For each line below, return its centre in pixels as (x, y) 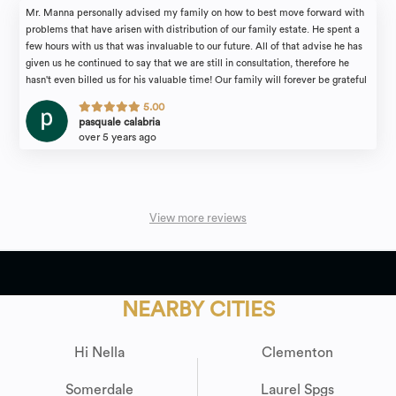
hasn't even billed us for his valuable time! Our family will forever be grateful (197, 80)
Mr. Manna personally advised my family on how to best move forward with (195, 13)
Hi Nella (99, 353)
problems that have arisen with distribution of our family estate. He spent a (193, 30)
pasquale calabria (120, 122)
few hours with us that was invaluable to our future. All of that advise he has (194, 47)
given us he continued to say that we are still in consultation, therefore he (188, 64)
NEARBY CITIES (198, 311)
